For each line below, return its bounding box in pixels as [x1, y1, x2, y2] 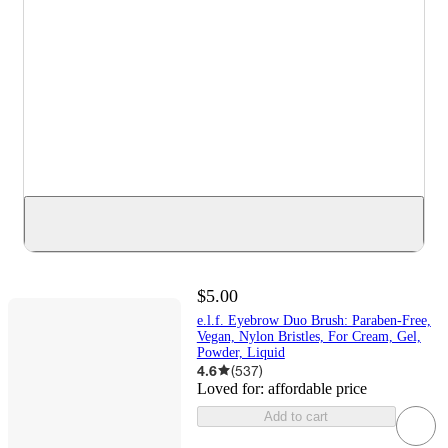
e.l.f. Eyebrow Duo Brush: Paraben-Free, [196, 312, 431, 328]
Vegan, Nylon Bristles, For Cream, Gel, [196, 328, 421, 344]
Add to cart [264, 408, 329, 424]
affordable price [267, 379, 367, 397]
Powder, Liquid [196, 344, 285, 360]
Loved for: [196, 379, 268, 397]
